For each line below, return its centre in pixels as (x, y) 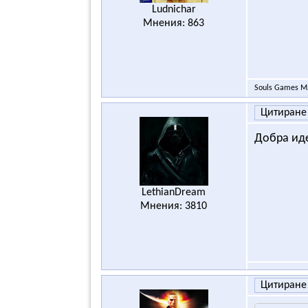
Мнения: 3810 (174, 206)
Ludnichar (174, 9)
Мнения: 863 (174, 23)
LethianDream (174, 192)
